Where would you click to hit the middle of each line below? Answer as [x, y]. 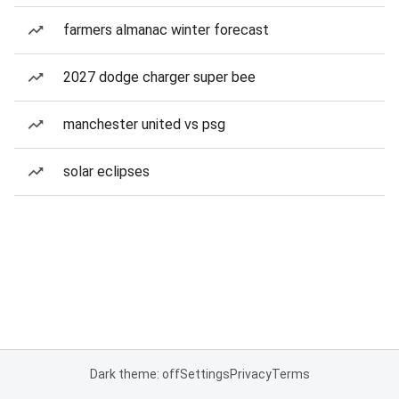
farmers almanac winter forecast [166, 30]
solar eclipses [106, 171]
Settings [204, 374]
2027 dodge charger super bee [159, 77]
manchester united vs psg [144, 124]
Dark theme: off [134, 374]
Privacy [250, 374]
